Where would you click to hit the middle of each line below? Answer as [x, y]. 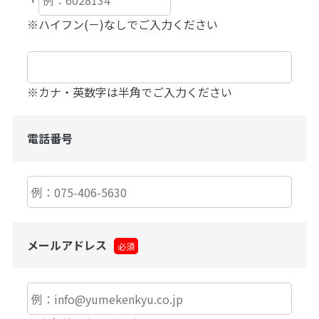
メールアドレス [67, 245]
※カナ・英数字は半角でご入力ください [129, 92]
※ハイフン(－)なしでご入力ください [122, 24]
